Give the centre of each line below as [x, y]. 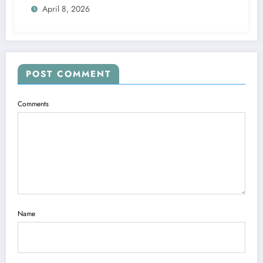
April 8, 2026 [66, 9]
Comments [33, 104]
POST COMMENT [68, 74]
